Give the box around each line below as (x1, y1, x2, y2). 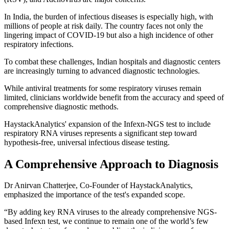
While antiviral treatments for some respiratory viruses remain (4, 83, 201, 93)
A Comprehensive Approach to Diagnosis (4, 157, 218, 171)
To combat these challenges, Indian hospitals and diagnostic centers (4, 57, 220, 66)
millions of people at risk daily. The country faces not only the (4, 21, 203, 30)
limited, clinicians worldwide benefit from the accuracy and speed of (4, 93, 224, 102)
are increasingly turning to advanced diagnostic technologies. (4, 66, 200, 75)
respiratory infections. (4, 39, 74, 49)
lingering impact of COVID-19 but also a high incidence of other (4, 30, 213, 39)
